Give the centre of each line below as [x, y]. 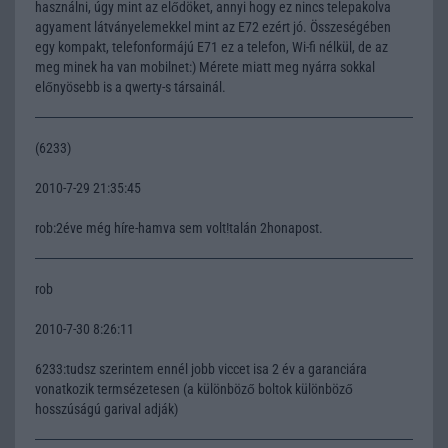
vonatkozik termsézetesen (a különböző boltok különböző [194, 388]
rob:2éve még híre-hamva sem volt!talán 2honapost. [179, 227]
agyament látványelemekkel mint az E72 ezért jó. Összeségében [213, 26]
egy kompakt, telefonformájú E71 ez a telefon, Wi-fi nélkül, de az [211, 46]
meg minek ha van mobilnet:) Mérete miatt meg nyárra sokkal [205, 66]
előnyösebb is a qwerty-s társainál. [130, 86]
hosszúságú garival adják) [106, 408]
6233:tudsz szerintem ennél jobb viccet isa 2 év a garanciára [201, 368]
